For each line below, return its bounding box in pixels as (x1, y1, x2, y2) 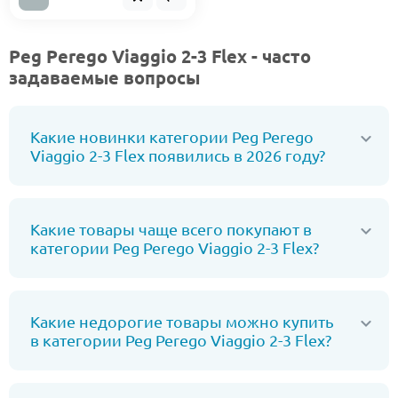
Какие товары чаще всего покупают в (30, 219, 312, 238)
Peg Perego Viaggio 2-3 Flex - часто (9, 44, 311, 68)
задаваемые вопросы (9, 66, 200, 89)
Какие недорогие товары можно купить (30, 312, 334, 330)
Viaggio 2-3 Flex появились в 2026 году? (30, 146, 325, 164)
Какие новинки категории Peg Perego (30, 127, 314, 146)
